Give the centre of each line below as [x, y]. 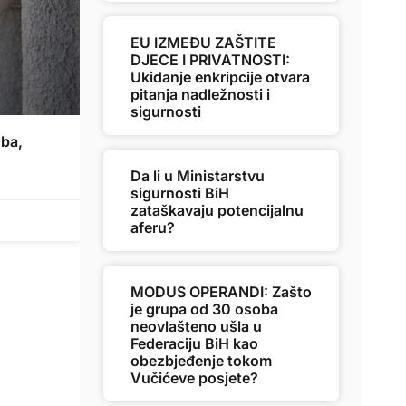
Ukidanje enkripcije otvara [220, 77]
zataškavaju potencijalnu [217, 210]
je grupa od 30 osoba [204, 309]
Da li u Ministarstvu [198, 176]
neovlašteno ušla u [196, 326]
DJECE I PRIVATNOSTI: [210, 60]
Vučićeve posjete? [194, 378]
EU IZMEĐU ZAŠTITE [203, 43]
